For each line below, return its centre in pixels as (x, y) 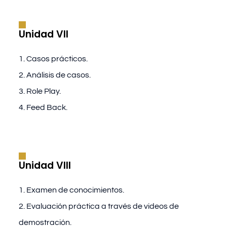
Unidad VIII (45, 165)
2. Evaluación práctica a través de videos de (99, 206)
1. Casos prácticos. (53, 59)
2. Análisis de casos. (54, 75)
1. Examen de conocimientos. (71, 190)
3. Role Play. (40, 91)
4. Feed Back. (43, 108)
